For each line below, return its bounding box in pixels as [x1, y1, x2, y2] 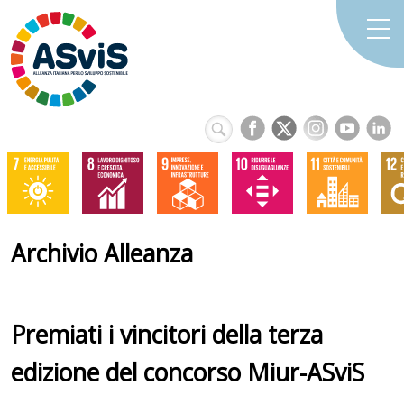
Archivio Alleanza [11, 237, 193, 270]
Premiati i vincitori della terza [11, 317, 323, 351]
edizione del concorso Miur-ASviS [11, 355, 364, 389]
